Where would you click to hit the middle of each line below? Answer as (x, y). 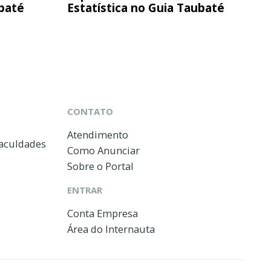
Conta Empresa (103, 213)
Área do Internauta (111, 229)
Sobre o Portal (100, 166)
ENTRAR (85, 190)
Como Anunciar (103, 150)
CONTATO (90, 111)
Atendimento (98, 134)
